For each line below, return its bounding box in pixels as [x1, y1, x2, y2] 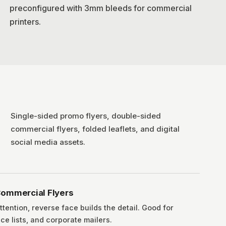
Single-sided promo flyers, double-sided [10, 111, 161, 121]
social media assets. [10, 137, 85, 147]
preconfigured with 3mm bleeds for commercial [10, 3, 192, 13]
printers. [10, 17, 41, 27]
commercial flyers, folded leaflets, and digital [10, 124, 180, 134]
